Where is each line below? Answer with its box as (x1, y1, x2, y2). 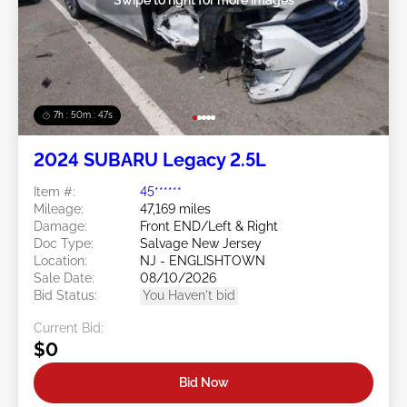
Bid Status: (34, 288, 97, 303)
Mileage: (34, 202, 84, 217)
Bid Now (178, 374, 229, 390)
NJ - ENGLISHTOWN (140, 253, 265, 269)
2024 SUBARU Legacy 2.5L (34, 149, 266, 172)
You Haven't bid (143, 288, 235, 303)
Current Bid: (34, 321, 104, 336)
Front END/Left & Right (140, 219, 278, 234)
